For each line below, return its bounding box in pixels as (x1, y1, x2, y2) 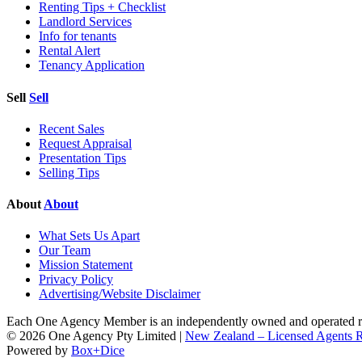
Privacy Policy (39, 272, 113, 287)
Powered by (6, 343, 71, 358)
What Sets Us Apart (39, 229, 140, 243)
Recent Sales (39, 121, 104, 136)
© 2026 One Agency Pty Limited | (6, 329, 185, 343)
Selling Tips (39, 165, 99, 179)
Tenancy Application (39, 58, 145, 73)
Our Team (39, 243, 90, 258)
